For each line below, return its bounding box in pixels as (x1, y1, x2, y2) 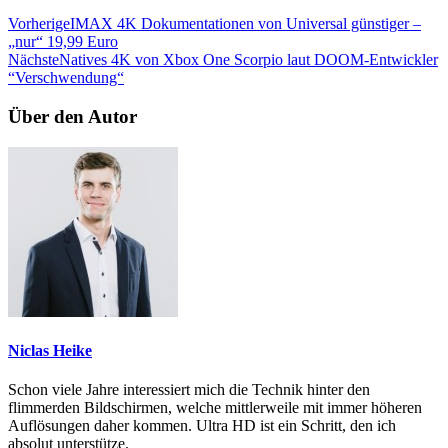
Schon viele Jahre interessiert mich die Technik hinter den (8, 381, 370, 399)
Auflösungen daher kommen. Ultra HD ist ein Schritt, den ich (8, 417, 396, 435)
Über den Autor (8, 105, 137, 127)
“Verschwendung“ (8, 69, 124, 87)
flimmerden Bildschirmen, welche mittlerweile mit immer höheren (8, 399, 422, 417)
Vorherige (8, 15, 70, 33)
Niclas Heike (8, 341, 92, 359)
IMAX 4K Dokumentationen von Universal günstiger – (70, 15, 421, 33)
